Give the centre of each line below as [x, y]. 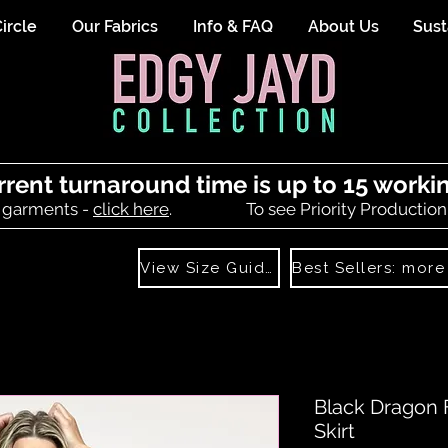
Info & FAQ [233, 26]
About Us [343, 26]
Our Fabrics [115, 26]
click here [131, 209]
